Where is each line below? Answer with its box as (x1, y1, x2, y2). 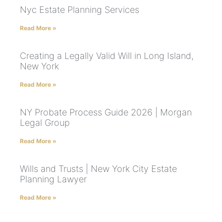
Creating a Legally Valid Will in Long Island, (20, 51, 194, 61)
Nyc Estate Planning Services (20, 4, 139, 15)
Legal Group (20, 117, 70, 128)
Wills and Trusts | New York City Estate (20, 164, 177, 174)
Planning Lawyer (20, 174, 87, 185)
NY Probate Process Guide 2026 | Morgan (20, 107, 192, 118)
